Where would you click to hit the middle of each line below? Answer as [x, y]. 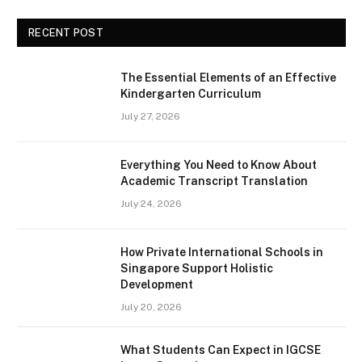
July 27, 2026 [150, 116]
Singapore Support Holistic [197, 268]
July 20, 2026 [151, 307]
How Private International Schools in [222, 252]
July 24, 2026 [151, 203]
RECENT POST [66, 32]
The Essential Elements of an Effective [228, 77]
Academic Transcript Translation [214, 181]
